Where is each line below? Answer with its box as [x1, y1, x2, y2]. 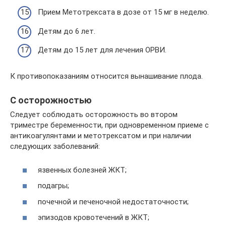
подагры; [38, 181, 69, 190]
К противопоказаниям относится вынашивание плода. [10, 72, 203, 81]
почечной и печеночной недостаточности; [38, 197, 189, 206]
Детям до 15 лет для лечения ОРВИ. [38, 45, 166, 54]
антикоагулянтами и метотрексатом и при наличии [10, 131, 191, 140]
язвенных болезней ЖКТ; [38, 165, 127, 175]
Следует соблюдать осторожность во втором [10, 110, 178, 119]
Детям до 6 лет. [38, 26, 95, 36]
